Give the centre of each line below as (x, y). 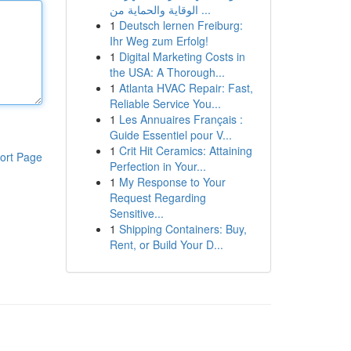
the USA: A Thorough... (167, 72)
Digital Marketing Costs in (182, 56)
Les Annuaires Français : (181, 119)
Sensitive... (136, 213)
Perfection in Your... (157, 166)
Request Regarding (157, 197)
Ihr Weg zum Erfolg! (159, 41)
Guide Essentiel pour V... (170, 135)
